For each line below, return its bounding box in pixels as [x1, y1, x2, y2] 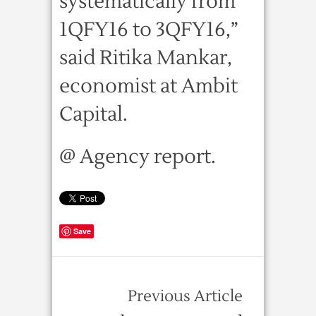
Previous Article [128, 286, 243, 306]
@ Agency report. [59, 144, 216, 169]
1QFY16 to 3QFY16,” [59, 17, 238, 42]
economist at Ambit [59, 73, 238, 99]
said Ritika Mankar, [59, 45, 232, 71]
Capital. [59, 102, 128, 127]
